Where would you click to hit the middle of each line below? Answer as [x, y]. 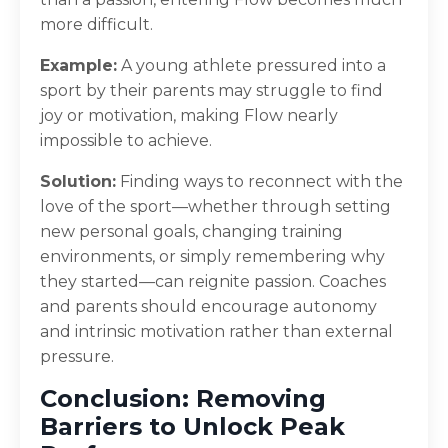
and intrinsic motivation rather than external [216, 331]
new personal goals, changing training [191, 231]
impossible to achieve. [126, 140]
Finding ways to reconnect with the [259, 181]
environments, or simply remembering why [212, 256]
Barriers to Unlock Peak [192, 426]
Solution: [78, 181]
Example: [78, 65]
